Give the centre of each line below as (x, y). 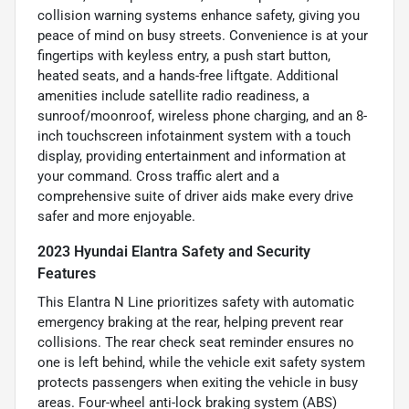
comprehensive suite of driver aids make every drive (195, 196)
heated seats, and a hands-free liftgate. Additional (188, 75)
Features (67, 273)
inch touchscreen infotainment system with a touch (194, 136)
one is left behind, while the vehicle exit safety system (201, 362)
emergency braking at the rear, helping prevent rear (190, 322)
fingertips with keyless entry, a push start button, (184, 55)
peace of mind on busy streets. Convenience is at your (203, 35)
